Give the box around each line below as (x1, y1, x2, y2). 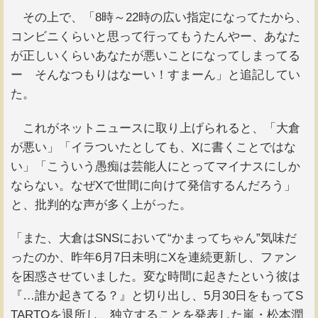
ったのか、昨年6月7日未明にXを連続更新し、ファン (11, 251, 297, 265)
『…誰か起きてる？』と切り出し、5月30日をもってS (11, 289, 303, 303)
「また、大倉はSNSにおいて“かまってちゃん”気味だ (11, 231, 297, 246)
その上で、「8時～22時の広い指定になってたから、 (11, 11, 307, 25)
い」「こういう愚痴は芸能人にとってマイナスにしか (11, 159, 300, 173)
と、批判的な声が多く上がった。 (11, 197, 192, 212)
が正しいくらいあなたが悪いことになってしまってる (11, 49, 300, 63)
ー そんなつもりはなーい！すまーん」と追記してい (11, 68, 300, 82)
